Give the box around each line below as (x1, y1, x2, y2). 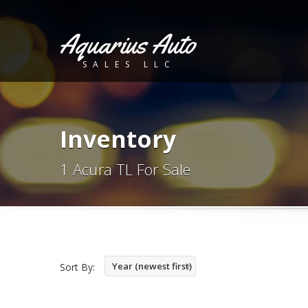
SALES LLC (82, 58, 176, 70)
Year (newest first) (112, 260, 192, 272)
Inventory (60, 123, 176, 155)
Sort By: (60, 261, 95, 274)
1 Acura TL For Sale (60, 159, 190, 179)
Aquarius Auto (60, 26, 195, 61)
